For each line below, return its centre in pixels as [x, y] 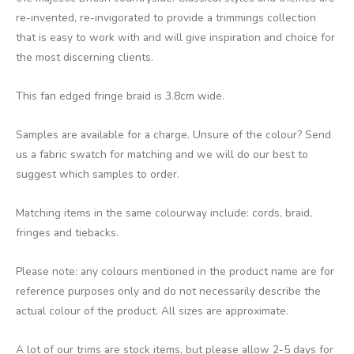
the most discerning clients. [85, 58]
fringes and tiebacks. [67, 233]
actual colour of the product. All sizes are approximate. [152, 311]
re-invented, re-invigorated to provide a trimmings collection [166, 18]
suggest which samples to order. [98, 175]
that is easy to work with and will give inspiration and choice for [175, 38]
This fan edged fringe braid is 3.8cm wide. [120, 96]
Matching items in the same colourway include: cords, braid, [164, 213]
